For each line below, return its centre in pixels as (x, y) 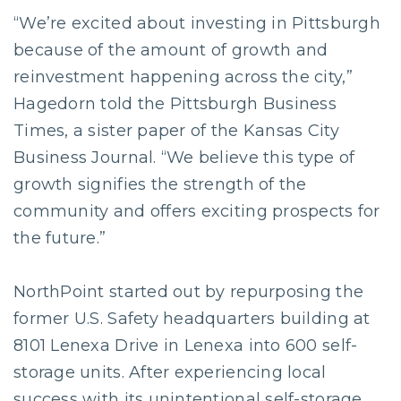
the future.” (60, 238)
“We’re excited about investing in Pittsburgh (197, 23)
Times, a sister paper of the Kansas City (176, 131)
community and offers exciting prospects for (197, 211)
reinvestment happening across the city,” (183, 77)
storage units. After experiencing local (170, 372)
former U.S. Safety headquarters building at (192, 319)
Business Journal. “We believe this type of (184, 158)
